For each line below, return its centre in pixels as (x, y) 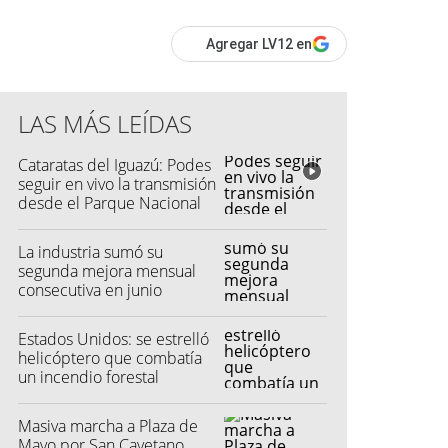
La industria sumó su (90, 251)
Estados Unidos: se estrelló (113, 338)
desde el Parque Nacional (109, 203)
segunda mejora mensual (107, 270)
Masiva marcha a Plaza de (108, 425)
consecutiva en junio (90, 289)
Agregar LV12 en (259, 44)
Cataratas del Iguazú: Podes (114, 165)
